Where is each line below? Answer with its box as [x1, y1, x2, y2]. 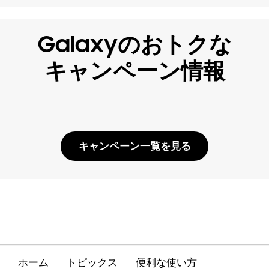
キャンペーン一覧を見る [78, 139, 191, 153]
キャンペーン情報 [44, 56, 225, 85]
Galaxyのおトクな [37, 29, 232, 59]
